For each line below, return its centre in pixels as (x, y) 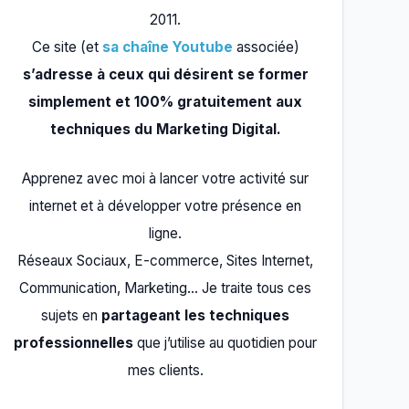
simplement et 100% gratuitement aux (165, 101)
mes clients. (165, 370)
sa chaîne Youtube (169, 47)
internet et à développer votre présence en (165, 205)
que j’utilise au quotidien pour (225, 342)
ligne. (165, 233)
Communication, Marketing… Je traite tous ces (165, 288)
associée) (267, 47)
